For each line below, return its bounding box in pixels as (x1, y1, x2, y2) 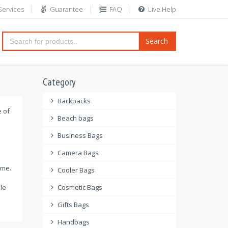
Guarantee (50, 5, 83, 14)
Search (146, 36, 168, 46)
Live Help (148, 5, 176, 14)
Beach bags (58, 113, 94, 123)
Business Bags (58, 131, 103, 140)
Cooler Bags (58, 165, 95, 175)
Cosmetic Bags (58, 183, 102, 192)
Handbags (58, 217, 90, 226)
